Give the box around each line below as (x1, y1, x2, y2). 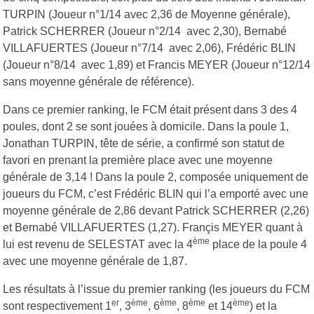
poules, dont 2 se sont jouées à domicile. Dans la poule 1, (3, 120, 289, 132)
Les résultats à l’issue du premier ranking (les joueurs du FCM (3, 282, 310, 295)
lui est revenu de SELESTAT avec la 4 (3, 238, 193, 250)
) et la (250, 299, 277, 312)
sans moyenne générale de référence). (3, 75, 194, 88)
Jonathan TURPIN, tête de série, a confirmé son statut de (3, 137, 285, 149)
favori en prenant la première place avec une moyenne (3, 153, 273, 166)
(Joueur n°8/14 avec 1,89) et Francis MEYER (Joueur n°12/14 (3, 58, 310, 71)
